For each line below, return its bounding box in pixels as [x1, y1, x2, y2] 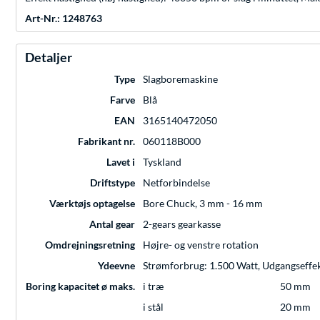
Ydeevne [98, 259, 135, 272]
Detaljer [25, 49, 72, 66]
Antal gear [89, 218, 135, 231]
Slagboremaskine [143, 73, 218, 86]
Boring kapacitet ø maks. [26, 280, 135, 293]
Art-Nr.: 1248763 [25, 12, 102, 25]
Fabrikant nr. [78, 135, 135, 148]
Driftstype [90, 176, 135, 189]
